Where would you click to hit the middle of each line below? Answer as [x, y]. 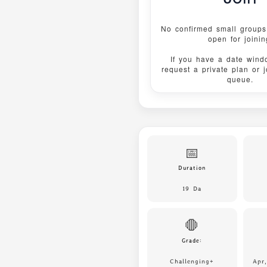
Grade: [192, 240]
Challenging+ [192, 261]
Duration [192, 168]
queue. [240, 79]
